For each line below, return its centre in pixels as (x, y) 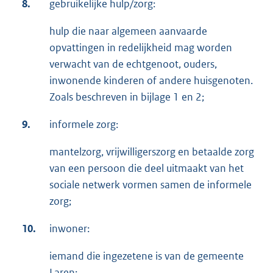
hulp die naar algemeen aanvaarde (128, 31)
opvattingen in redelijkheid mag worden (141, 47)
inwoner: (69, 228)
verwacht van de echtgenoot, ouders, (133, 64)
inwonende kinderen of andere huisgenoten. (151, 80)
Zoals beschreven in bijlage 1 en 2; (127, 97)
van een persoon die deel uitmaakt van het (147, 168)
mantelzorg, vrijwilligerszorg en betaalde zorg (152, 151)
